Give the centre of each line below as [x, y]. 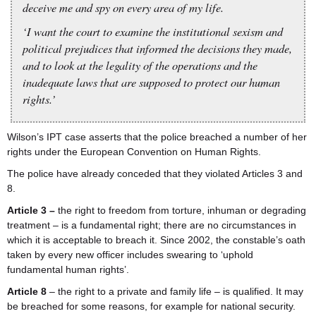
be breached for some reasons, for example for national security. [151, 306]
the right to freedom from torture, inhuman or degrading [181, 210]
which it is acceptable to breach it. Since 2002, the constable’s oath [156, 240]
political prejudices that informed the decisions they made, [157, 48]
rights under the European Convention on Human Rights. [134, 152]
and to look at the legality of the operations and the [140, 65]
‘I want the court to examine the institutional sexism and [153, 31]
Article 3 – [31, 210]
